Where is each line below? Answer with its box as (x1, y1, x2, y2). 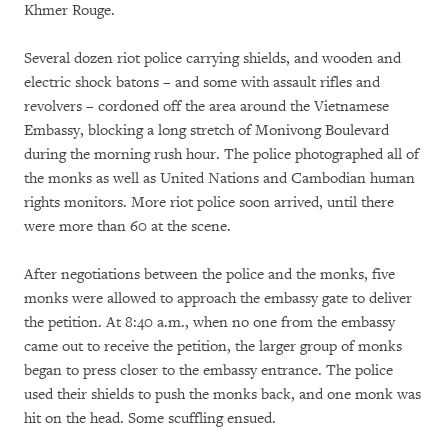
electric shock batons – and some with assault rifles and (24, 73, 380, 92)
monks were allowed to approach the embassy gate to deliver (24, 289, 412, 308)
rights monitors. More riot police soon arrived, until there (24, 193, 394, 212)
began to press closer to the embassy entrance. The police (24, 361, 393, 380)
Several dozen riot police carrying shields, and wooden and (24, 49, 401, 68)
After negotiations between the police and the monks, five (24, 265, 395, 284)
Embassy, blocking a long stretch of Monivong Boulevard (24, 121, 389, 140)
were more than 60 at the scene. (24, 217, 231, 236)
